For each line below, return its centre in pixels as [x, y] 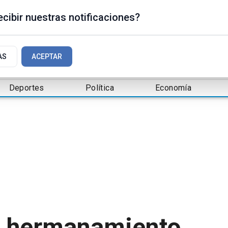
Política [99, 88]
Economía [173, 88]
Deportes [26, 88]
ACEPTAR [47, 56]
